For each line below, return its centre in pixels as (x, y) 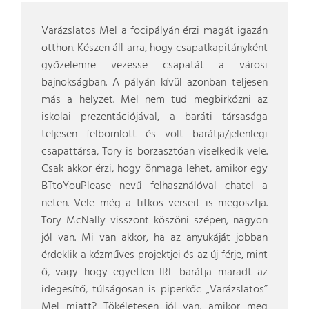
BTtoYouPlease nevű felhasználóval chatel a (154, 186)
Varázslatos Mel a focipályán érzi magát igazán (154, 31)
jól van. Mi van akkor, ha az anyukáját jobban (154, 238)
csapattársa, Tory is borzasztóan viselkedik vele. (154, 152)
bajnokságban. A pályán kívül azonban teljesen (154, 83)
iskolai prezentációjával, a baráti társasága (154, 117)
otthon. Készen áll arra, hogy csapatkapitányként (154, 48)
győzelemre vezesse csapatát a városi (154, 66)
